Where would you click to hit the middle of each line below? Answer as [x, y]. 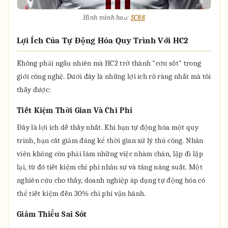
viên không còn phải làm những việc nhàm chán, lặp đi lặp [110, 154]
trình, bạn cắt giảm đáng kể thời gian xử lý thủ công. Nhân [110, 140]
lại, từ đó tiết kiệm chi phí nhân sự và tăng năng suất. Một [110, 167]
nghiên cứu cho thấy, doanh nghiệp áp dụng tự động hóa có [111, 180]
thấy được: [34, 90]
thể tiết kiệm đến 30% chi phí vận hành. [81, 193]
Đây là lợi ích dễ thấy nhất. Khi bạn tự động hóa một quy [108, 127]
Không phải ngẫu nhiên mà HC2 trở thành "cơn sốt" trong [109, 63]
